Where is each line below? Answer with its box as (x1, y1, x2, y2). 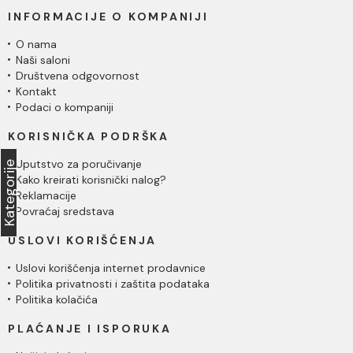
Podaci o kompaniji (16, 100, 113, 114)
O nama (16, 37, 57, 51)
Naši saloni (16, 53, 70, 67)
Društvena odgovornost (16, 69, 139, 83)
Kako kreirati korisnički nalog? (16, 173, 166, 187)
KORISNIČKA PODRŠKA (8, 129, 169, 143)
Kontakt (16, 84, 57, 98)
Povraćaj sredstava (16, 204, 114, 218)
